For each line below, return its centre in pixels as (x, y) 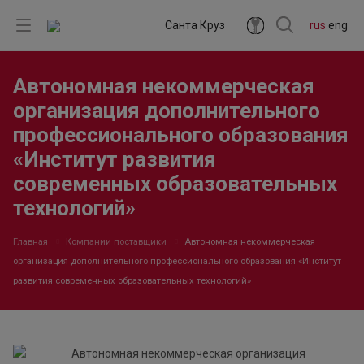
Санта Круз (195, 25)
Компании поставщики (116, 242)
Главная (30, 242)
